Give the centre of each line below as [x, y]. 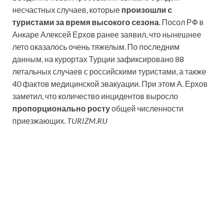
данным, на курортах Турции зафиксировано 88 [98, 59]
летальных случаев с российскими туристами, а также [109, 72]
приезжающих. [40, 121]
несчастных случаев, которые [67, 10]
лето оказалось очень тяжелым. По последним [96, 47]
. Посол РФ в [181, 22]
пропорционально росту [61, 109]
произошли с [147, 10]
